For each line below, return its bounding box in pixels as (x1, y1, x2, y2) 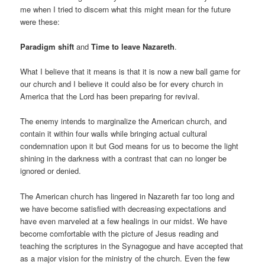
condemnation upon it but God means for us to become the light (20, 140, 239, 152)
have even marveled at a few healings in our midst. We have (20, 215, 228, 227)
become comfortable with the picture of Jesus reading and (20, 227, 219, 239)
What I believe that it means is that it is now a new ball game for (20, 66, 241, 77)
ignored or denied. (20, 165, 82, 177)
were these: (20, 16, 60, 28)
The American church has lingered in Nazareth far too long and (20, 190, 235, 202)
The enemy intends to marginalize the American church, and (20, 115, 227, 127)
